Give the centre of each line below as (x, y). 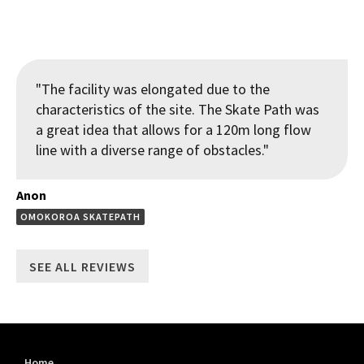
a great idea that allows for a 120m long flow (173, 130)
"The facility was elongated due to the (153, 89)
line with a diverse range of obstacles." (152, 150)
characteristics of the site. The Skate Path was (178, 110)
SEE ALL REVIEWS (82, 266)
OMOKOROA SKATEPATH (80, 217)
